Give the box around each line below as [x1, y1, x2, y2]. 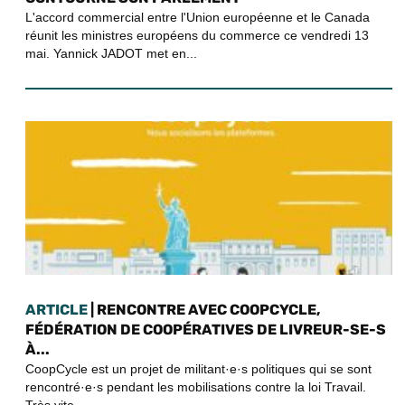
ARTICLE [25, 300, 88, 318]
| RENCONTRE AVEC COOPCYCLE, [88, 300, 321, 318]
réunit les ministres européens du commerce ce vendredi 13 [25, 27, 369, 42]
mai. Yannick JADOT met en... [25, 45, 197, 61]
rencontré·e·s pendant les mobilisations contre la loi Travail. [25, 379, 366, 394]
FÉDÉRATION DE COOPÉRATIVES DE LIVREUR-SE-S [25, 320, 386, 338]
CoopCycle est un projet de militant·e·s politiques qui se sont [25, 361, 372, 376]
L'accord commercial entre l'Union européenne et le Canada [25, 9, 370, 24]
